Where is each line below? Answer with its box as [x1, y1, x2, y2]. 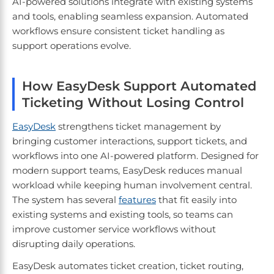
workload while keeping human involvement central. [12, 179, 252, 191]
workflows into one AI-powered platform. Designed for [12, 150, 259, 162]
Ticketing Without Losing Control [22, 95, 244, 111]
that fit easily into [156, 194, 237, 206]
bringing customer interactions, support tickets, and [12, 135, 247, 147]
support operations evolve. [12, 40, 133, 52]
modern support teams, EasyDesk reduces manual [12, 165, 242, 177]
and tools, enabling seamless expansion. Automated [12, 10, 248, 23]
